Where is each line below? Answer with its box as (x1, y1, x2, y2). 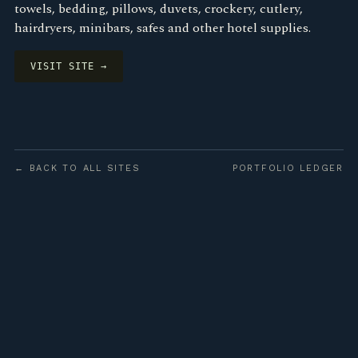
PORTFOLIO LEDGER (232, 163, 344, 173)
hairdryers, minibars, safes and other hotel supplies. (14, 18, 311, 38)
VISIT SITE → (30, 61, 107, 72)
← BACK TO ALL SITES (14, 163, 141, 173)
